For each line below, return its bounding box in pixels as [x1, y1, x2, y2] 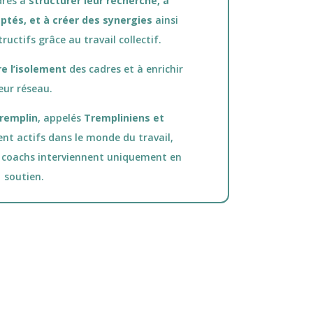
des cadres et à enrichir [66, 62, 183, 76]
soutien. [3, 170, 44, 184]
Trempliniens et [83, 111, 164, 125]
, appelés [37, 111, 84, 125]
